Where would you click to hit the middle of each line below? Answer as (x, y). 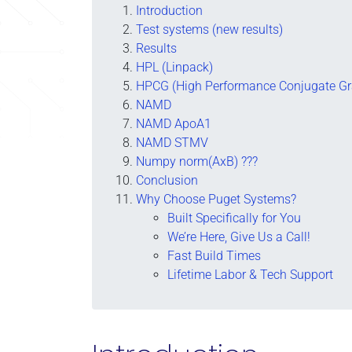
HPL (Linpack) (174, 67)
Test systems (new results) (209, 29)
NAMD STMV (172, 143)
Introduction (169, 11)
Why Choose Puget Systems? (216, 199)
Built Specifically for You (234, 218)
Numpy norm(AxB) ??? (197, 161)
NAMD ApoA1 (174, 124)
